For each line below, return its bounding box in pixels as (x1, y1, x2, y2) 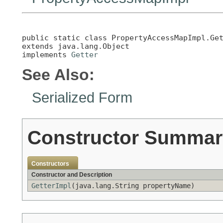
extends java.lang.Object (22, 41, 129, 50)
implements (22, 50, 71, 59)
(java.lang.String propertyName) (71, 182, 195, 190)
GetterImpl (31, 182, 71, 190)
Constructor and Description (31, 171, 112, 179)
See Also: (22, 66, 95, 84)
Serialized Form (32, 89, 132, 106)
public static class (22, 33, 111, 42)
